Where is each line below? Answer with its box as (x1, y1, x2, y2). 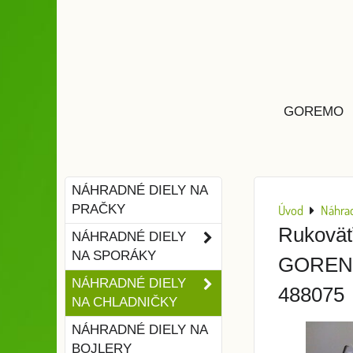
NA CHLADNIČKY (72, 295, 177, 310)
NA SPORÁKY (72, 248, 156, 263)
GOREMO (284, 104, 344, 119)
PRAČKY (72, 202, 125, 217)
